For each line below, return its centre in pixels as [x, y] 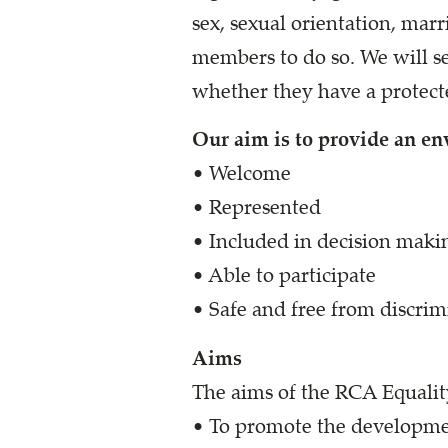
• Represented [256, 208]
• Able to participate [284, 276]
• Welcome [241, 174]
